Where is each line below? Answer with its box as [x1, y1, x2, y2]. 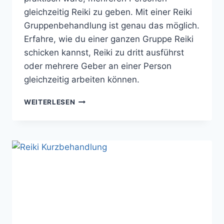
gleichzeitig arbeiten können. [24, 74, 139, 85]
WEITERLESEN [24, 98, 75, 106]
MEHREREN [74, 127, 114, 135]
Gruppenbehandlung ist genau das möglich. [24, 20, 199, 31]
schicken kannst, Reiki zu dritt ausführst [24, 47, 184, 58]
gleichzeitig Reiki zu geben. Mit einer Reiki [24, 7, 192, 17]
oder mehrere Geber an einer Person [24, 61, 171, 71]
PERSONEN [74, 137, 114, 146]
